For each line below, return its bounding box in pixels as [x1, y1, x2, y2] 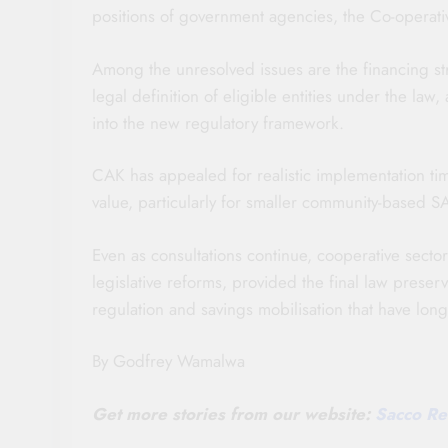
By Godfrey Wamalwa [92, 349, 245, 373]
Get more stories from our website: [92, 401, 375, 426]
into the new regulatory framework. [92, 110, 344, 135]
